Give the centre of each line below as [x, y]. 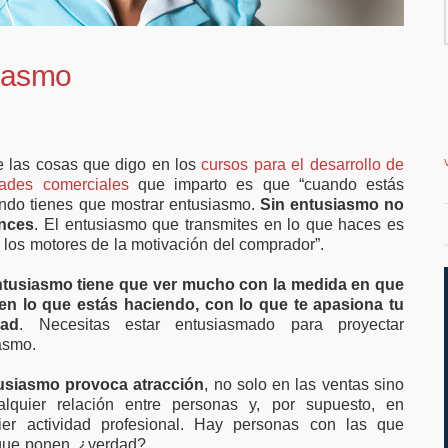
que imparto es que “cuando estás [266, 184]
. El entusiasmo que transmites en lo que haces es [219, 224]
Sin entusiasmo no [332, 204]
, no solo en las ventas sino [304, 384]
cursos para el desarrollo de [303, 164]
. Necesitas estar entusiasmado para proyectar [211, 324]
